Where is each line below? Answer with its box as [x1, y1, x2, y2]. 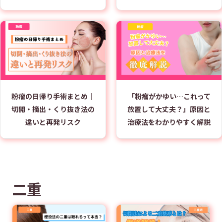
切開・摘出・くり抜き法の [11, 104, 95, 114]
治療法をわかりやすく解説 [127, 117, 211, 127]
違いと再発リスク [25, 117, 81, 127]
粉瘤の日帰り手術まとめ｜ [11, 91, 95, 102]
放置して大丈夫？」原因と [127, 104, 211, 114]
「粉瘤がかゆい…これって [127, 91, 211, 102]
